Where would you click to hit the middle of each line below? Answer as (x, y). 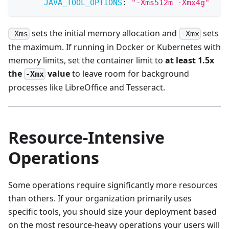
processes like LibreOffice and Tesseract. (87, 87)
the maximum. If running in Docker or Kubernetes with (114, 47)
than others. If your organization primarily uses (100, 198)
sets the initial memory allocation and (105, 33)
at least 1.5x (190, 60)
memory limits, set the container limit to (87, 60)
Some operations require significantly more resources (113, 185)
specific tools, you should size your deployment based (112, 211)
